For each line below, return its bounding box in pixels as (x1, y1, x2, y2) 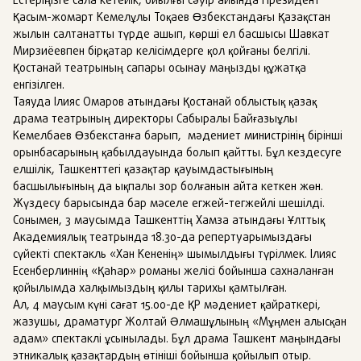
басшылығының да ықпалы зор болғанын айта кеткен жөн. (13, 179, 323, 196)
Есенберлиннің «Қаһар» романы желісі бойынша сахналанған (13, 263, 334, 280)
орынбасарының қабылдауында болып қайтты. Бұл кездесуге (13, 145, 342, 162)
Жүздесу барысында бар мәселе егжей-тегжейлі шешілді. (13, 196, 325, 213)
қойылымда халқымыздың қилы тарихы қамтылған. (13, 280, 290, 297)
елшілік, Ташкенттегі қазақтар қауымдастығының (13, 162, 273, 179)
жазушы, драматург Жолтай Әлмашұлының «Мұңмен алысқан (13, 314, 346, 331)
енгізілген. (13, 77, 64, 94)
